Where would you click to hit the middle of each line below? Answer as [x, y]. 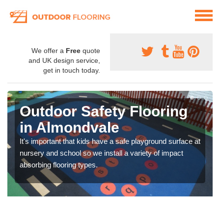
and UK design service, [64, 61]
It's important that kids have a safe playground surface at [110, 141]
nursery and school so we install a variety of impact [101, 153]
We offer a [49, 51]
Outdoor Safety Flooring [104, 111]
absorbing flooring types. [59, 165]
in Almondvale [69, 128]
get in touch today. [72, 70]
